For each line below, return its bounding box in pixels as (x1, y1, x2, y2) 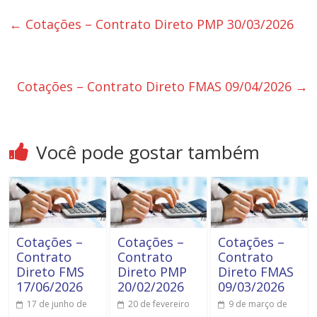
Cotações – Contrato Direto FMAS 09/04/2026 (16, 77, 295, 95)
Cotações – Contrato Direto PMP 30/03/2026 (22, 15, 294, 33)
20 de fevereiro (127, 297, 190, 310)
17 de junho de (27, 297, 88, 310)
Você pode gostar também (36, 139, 260, 165)
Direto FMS (16, 263, 85, 280)
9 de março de (228, 297, 287, 310)
